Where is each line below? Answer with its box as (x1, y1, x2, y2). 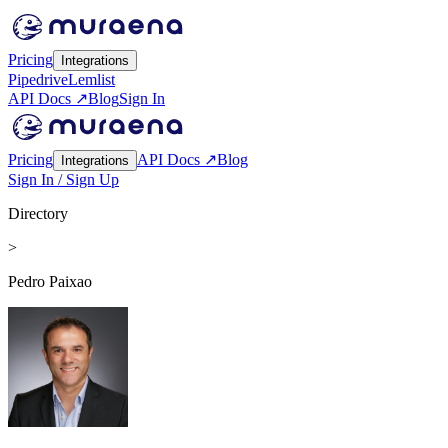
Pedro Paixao (8, 273, 92, 290)
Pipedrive (8, 71, 68, 88)
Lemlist (68, 71, 115, 88)
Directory (8, 205, 68, 222)
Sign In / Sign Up (8, 171, 119, 188)
